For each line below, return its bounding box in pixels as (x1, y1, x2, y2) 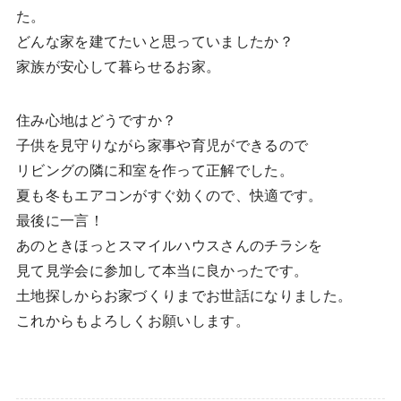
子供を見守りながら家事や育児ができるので (15, 138, 309, 154)
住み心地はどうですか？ (15, 113, 177, 129)
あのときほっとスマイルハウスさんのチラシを (15, 238, 323, 254)
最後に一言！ (15, 213, 104, 229)
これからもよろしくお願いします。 (15, 313, 251, 329)
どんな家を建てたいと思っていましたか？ (15, 34, 294, 50)
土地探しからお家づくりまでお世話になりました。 (15, 288, 353, 304)
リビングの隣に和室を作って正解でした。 (15, 163, 294, 179)
